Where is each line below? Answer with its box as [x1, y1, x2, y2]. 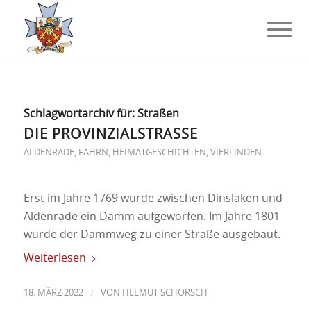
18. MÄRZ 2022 [23, 289, 83, 299]
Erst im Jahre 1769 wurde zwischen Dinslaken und [23, 192, 283, 204]
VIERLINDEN [210, 149, 262, 158]
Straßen [137, 108, 179, 119]
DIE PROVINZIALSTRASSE [23, 128, 190, 142]
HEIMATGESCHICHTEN [112, 149, 206, 158]
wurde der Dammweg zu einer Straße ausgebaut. [23, 228, 280, 240]
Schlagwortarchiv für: [23, 108, 137, 119]
